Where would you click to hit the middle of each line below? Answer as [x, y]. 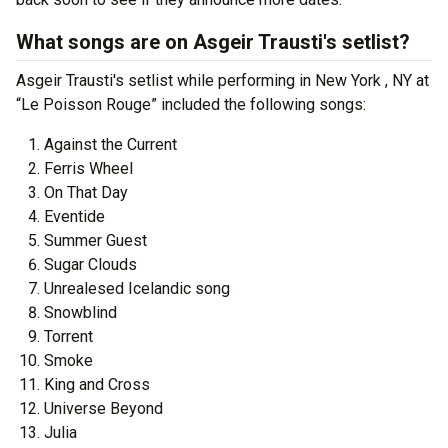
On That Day [86, 192]
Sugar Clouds [90, 264]
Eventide [74, 216]
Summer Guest [95, 240]
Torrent [68, 336]
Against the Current [110, 144]
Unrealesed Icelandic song [137, 288]
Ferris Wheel [88, 168]
